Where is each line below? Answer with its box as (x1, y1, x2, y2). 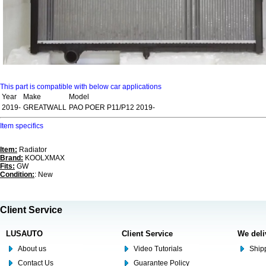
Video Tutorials (134, 245, 182, 254)
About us (18, 245, 46, 254)
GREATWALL (23, 103, 66, 112)
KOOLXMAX (23, 154, 65, 163)
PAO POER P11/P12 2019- (69, 103, 155, 112)
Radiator (17, 145, 47, 154)
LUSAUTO (6, 229, 43, 239)
